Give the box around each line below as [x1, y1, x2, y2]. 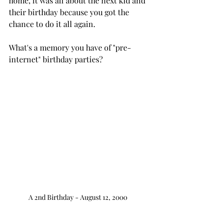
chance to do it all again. [9, 19, 95, 29]
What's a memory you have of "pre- [9, 42, 131, 53]
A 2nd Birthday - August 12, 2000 [28, 192, 129, 202]
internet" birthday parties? [9, 54, 103, 64]
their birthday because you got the [9, 7, 131, 17]
